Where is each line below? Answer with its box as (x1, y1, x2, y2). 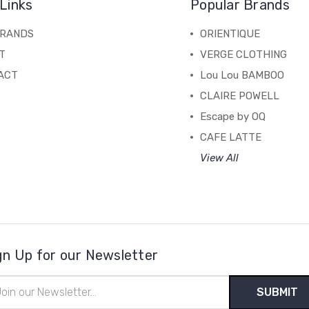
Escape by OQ (200, 110, 266, 123)
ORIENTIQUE (200, 27, 261, 40)
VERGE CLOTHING (200, 48, 288, 61)
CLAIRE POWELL (200, 89, 280, 102)
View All (200, 151, 239, 164)
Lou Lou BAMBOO (200, 68, 285, 81)
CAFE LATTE (200, 130, 262, 143)
